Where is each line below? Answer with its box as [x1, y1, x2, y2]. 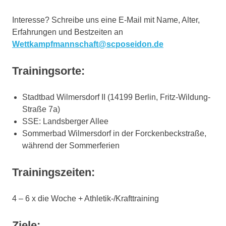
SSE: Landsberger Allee [22, 117, 108, 126]
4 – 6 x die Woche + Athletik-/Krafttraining [12, 194, 159, 203]
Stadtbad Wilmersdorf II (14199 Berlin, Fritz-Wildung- [22, 93, 210, 101]
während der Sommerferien [22, 141, 120, 150]
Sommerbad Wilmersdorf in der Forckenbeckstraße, [22, 129, 206, 138]
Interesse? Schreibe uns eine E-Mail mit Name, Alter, [12, 16, 200, 24]
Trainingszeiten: [12, 166, 95, 179]
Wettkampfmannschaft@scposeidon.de [12, 40, 163, 48]
